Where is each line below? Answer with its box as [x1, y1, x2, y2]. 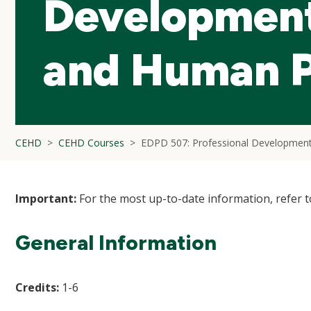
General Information [15, 230, 217, 255]
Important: [15, 191, 76, 206]
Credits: [15, 280, 59, 295]
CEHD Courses [58, 136, 124, 149]
